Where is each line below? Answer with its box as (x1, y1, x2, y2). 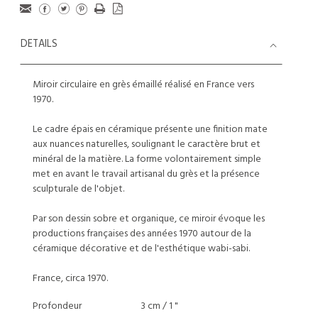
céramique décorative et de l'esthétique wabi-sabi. (33, 241, 250, 257)
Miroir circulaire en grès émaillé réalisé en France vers (33, 77, 254, 93)
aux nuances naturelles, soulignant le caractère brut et (33, 136, 261, 153)
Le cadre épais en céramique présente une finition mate (33, 121, 268, 138)
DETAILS (21, 36, 57, 53)
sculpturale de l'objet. (33, 181, 124, 197)
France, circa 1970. (33, 270, 108, 287)
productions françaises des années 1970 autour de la (33, 226, 251, 242)
